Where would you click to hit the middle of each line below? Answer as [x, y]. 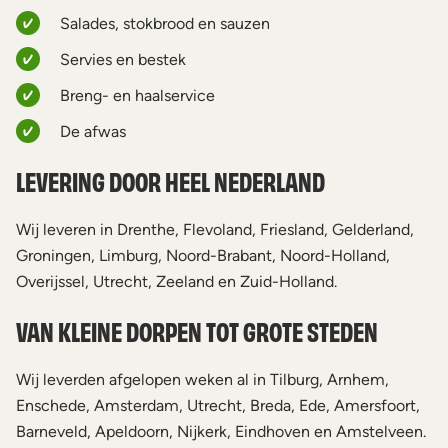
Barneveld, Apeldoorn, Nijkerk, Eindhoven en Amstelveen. [221, 431]
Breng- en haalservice [137, 95]
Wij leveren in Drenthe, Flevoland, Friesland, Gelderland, [215, 229]
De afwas [93, 131]
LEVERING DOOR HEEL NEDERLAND [170, 181]
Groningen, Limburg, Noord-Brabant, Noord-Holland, [203, 255]
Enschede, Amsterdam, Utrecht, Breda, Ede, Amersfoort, [218, 405]
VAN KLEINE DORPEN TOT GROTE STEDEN [197, 331]
